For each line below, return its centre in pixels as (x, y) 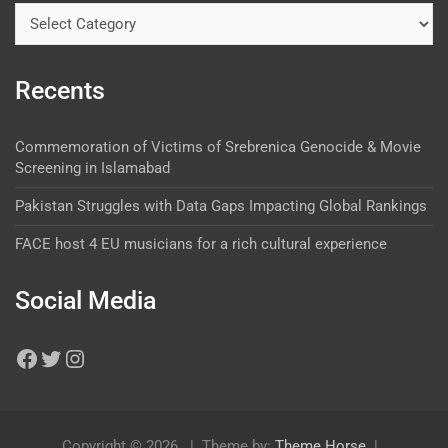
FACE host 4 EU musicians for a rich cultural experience (201, 243)
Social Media (85, 300)
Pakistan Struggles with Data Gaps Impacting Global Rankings (221, 205)
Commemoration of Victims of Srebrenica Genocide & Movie (218, 146)
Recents (60, 90)
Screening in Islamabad (92, 167)
